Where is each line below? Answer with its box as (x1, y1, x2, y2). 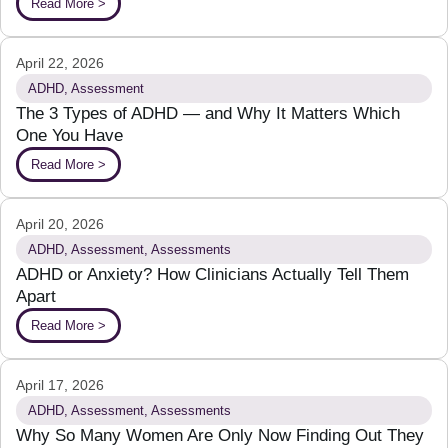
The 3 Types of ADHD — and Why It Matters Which (16, 103, 400, 123)
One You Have (16, 125, 123, 145)
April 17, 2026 (16, 376, 104, 393)
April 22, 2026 (16, 54, 104, 71)
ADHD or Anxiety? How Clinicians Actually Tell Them (16, 264, 409, 284)
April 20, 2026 (16, 215, 104, 232)
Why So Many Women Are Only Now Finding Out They (16, 425, 424, 445)
